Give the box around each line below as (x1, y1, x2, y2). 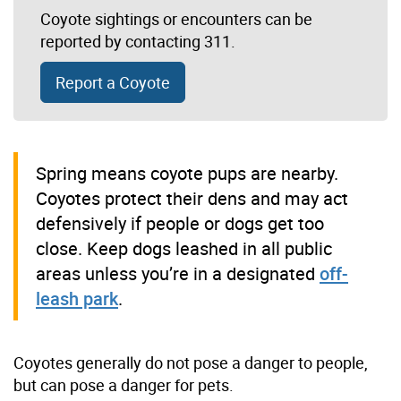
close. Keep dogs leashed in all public (36, 236, 332, 261)
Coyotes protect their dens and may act (36, 186, 348, 211)
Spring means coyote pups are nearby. (36, 161, 338, 186)
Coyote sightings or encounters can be (40, 8, 312, 30)
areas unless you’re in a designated (36, 261, 320, 286)
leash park (36, 286, 118, 311)
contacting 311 (125, 30, 231, 53)
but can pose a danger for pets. (13, 374, 234, 397)
